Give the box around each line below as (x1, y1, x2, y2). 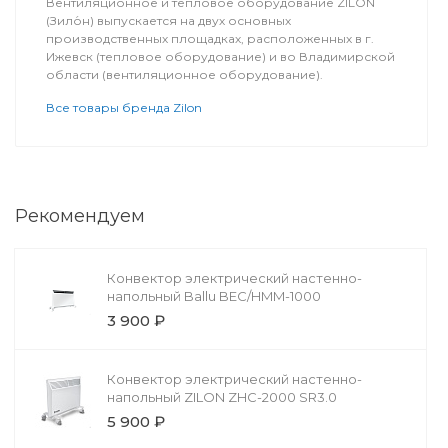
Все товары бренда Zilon (45, 100, 202, 116)
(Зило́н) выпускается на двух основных (45, 13, 291, 29)
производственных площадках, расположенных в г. (45, 31, 374, 47)
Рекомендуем (14, 205, 145, 228)
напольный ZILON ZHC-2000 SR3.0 (106, 389, 337, 406)
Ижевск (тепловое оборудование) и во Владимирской (45, 49, 395, 65)
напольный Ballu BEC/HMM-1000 (106, 288, 321, 305)
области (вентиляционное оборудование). (45, 67, 323, 83)
